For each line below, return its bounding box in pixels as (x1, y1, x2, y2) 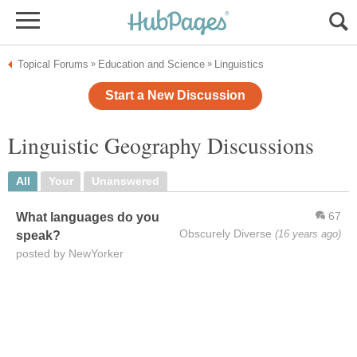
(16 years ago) (275, 227, 341, 240)
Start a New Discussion (105, 88, 245, 103)
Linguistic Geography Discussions (8, 131, 314, 161)
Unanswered (91, 175, 159, 187)
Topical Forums (18, 58, 88, 70)
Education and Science (98, 58, 205, 70)
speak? (16, 227, 61, 242)
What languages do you (16, 209, 159, 224)
